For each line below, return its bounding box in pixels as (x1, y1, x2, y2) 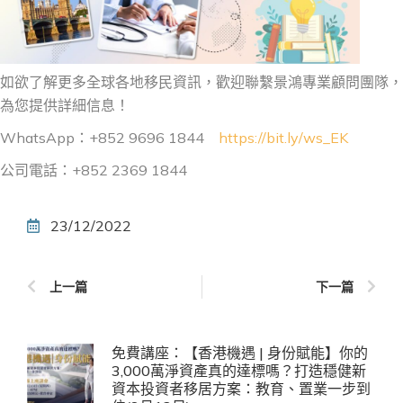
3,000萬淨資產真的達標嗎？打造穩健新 (112, 362, 366, 381)
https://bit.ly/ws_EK (219, 129, 348, 148)
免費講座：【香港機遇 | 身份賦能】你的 (112, 344, 368, 363)
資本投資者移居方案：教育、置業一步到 (112, 380, 371, 399)
